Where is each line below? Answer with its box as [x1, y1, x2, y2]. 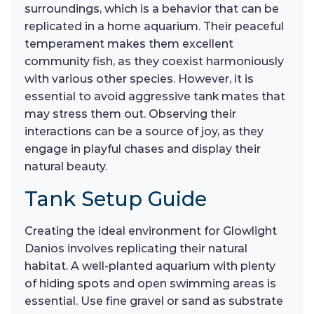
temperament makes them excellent [25, 37, 233, 50]
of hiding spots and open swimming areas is [25, 277, 276, 290]
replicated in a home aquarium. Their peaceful [25, 20, 284, 33]
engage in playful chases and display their [25, 142, 261, 156]
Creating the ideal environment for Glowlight [25, 224, 277, 238]
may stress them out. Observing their [25, 107, 236, 121]
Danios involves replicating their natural [25, 242, 247, 255]
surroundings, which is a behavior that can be [25, 2, 279, 15]
